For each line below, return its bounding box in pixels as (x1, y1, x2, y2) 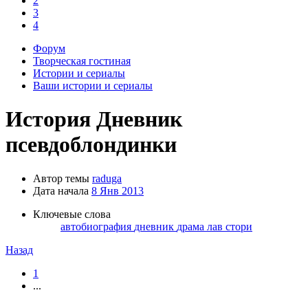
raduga (92, 172, 122, 184)
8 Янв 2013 (91, 184, 144, 197)
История (5, 107, 91, 132)
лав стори (207, 220, 252, 232)
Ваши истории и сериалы (33, 80, 153, 91)
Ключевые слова (33, 208, 111, 220)
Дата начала (33, 184, 89, 197)
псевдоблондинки (5, 132, 177, 157)
